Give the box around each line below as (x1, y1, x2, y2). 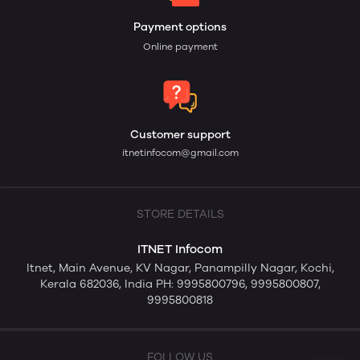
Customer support (129, 128, 231, 141)
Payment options (133, 20, 227, 34)
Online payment (142, 41, 218, 52)
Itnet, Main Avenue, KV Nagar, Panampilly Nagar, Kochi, (26, 261, 334, 275)
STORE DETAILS (136, 207, 224, 221)
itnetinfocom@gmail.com (121, 147, 239, 158)
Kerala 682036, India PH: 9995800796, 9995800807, (39, 277, 321, 291)
